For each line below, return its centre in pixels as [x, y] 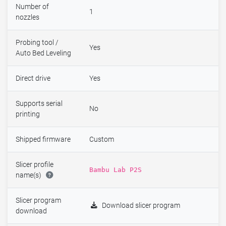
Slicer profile [35, 165]
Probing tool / [37, 43]
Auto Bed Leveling [43, 53]
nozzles [27, 18]
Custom [102, 140]
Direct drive [33, 79]
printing [28, 115]
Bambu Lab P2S [116, 170]
